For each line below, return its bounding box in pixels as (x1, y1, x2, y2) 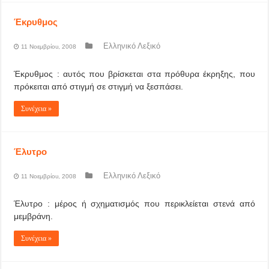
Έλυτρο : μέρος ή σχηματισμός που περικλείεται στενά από (14, 199, 255, 208)
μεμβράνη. (14, 211, 53, 221)
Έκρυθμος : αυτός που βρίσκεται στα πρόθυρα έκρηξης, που (14, 69, 255, 79)
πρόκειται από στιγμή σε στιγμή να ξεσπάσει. (14, 82, 184, 91)
